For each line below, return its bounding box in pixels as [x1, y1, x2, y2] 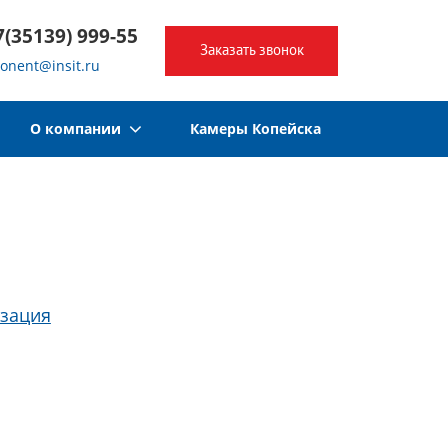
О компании [29, 119, 129, 138]
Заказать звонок [199, 40, 304, 59]
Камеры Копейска [190, 119, 321, 138]
